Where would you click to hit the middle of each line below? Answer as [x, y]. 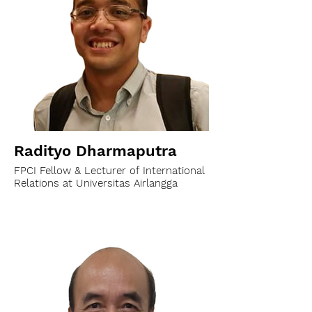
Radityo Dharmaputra [95, 151]
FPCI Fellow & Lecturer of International [109, 171]
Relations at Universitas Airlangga [96, 183]
